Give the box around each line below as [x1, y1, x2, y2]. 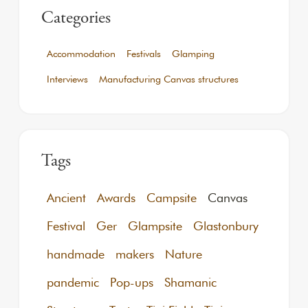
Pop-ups [110, 275, 153, 290]
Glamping [172, 47, 214, 60]
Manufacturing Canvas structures [99, 73, 239, 85]
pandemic [47, 275, 99, 290]
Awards [97, 190, 135, 206]
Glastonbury [193, 219, 258, 234]
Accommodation [47, 47, 115, 60]
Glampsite [128, 219, 182, 234]
